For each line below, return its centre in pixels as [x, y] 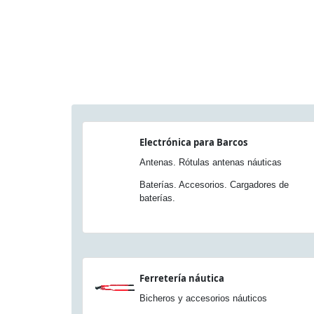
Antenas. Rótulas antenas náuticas [211, 162]
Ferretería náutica [182, 278]
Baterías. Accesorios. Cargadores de [214, 185]
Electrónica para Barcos [193, 142]
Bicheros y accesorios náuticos [203, 298]
